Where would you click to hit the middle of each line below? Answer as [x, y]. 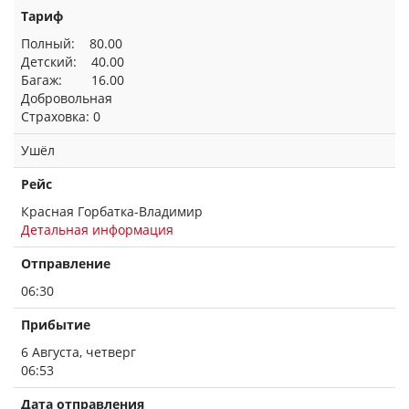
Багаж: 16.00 [73, 80]
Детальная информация [97, 230]
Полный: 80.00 [72, 43]
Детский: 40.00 [73, 62]
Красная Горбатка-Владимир [112, 211]
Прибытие [56, 325]
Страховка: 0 [61, 116]
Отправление [66, 263]
